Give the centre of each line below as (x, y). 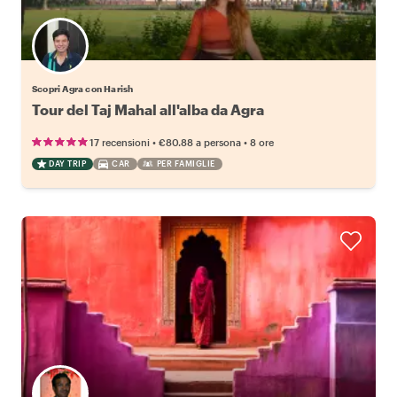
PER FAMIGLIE (186, 164)
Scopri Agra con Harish (83, 89)
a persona (218, 143)
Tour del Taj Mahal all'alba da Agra (148, 110)
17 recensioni (120, 143)
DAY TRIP (67, 164)
